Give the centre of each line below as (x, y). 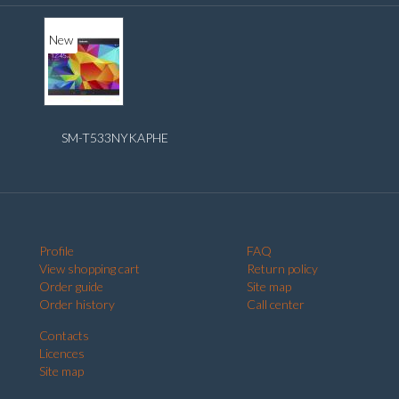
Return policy (282, 268)
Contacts (64, 335)
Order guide (71, 286)
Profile (57, 250)
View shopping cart (90, 268)
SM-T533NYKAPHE (115, 138)
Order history (77, 304)
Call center (276, 304)
